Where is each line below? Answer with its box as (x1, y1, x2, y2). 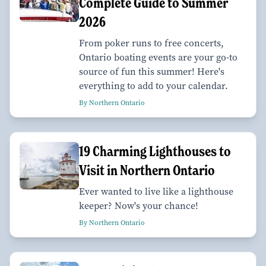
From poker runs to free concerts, (79, 37, 224, 50)
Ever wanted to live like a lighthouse (79, 185, 233, 198)
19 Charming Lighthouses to (79, 142, 231, 160)
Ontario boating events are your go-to (79, 51, 237, 64)
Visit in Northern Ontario (79, 161, 215, 179)
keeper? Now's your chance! (79, 199, 198, 213)
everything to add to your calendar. (79, 80, 228, 93)
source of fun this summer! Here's (79, 65, 224, 78)
